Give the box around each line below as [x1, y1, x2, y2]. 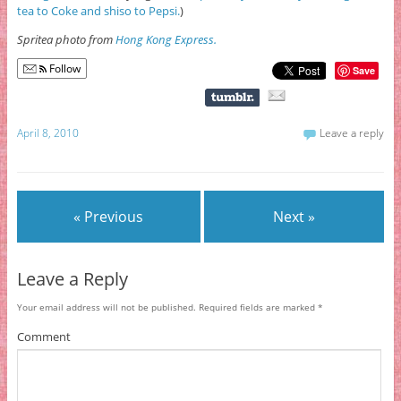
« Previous [73, 206, 144, 226]
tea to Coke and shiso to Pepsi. [16, 3, 180, 20]
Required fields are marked [195, 300, 318, 313]
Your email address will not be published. [16, 300, 196, 313]
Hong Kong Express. [115, 31, 217, 48]
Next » [273, 206, 316, 226]
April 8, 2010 [16, 125, 79, 141]
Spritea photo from [16, 31, 115, 48]
